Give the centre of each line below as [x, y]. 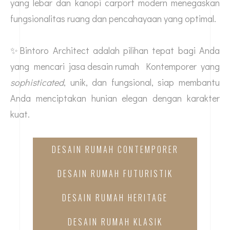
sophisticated [37, 82]
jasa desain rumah [104, 66]
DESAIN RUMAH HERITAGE [115, 198]
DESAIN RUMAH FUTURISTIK [115, 174]
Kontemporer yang [179, 66]
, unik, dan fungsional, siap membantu [142, 82]
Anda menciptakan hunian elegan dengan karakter [115, 98]
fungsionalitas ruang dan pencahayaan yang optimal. [113, 19]
